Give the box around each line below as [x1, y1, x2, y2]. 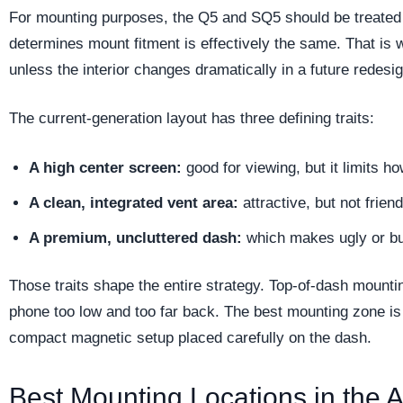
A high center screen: [29, 158, 182, 176]
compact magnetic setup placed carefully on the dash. [9, 328, 372, 346]
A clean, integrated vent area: [29, 193, 238, 211]
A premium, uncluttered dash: [29, 228, 242, 246]
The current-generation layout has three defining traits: [9, 110, 374, 128]
